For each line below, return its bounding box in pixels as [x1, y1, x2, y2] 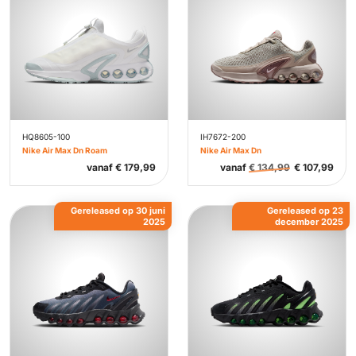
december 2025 [275, 216, 343, 227]
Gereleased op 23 [267, 205, 343, 216]
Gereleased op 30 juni [71, 205, 165, 216]
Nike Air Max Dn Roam [22, 145, 107, 155]
